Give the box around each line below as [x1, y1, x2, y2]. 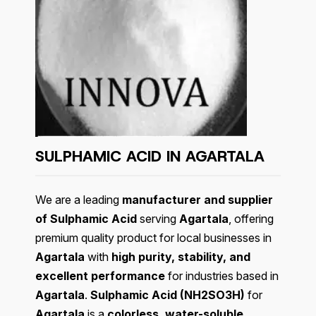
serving [137, 212, 179, 226]
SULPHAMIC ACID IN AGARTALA [35, 146, 265, 167]
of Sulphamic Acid [35, 212, 137, 226]
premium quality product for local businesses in [35, 231, 272, 245]
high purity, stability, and [111, 250, 250, 265]
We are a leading [35, 193, 122, 207]
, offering [229, 212, 274, 226]
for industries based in [165, 269, 279, 284]
